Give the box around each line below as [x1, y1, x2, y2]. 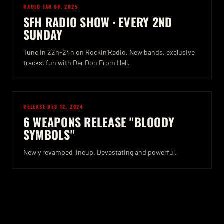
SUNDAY [23, 25, 63, 43]
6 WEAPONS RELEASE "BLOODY [23, 113, 174, 131]
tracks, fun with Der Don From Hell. [23, 58, 130, 67]
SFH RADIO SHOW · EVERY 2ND [23, 13, 172, 31]
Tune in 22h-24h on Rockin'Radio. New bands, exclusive [23, 48, 195, 56]
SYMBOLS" [23, 125, 75, 143]
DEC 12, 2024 [47, 103, 84, 110]
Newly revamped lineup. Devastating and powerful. [23, 148, 177, 156]
